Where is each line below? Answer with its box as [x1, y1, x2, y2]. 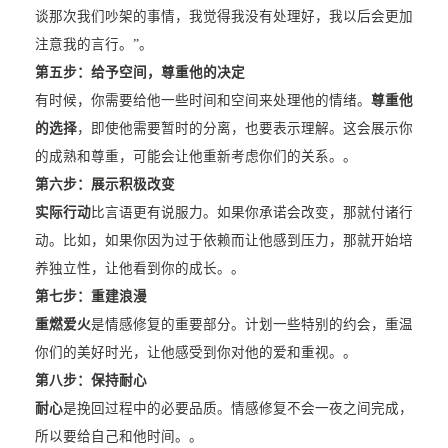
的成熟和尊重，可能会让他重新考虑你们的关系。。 [34, 149, 357, 165]
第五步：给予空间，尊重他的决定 [34, 65, 245, 81]
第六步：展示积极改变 [34, 177, 175, 193]
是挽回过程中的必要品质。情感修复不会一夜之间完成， [62, 401, 413, 417]
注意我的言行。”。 [34, 37, 153, 53]
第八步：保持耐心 [34, 373, 147, 389]
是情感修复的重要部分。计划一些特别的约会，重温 [90, 317, 413, 333]
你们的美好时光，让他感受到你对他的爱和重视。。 [34, 345, 357, 361]
